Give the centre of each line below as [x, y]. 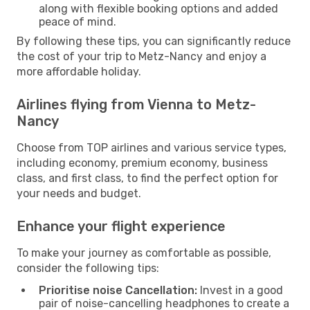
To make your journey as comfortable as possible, [144, 253]
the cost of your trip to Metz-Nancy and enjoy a [142, 56]
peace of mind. [77, 21]
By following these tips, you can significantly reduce [154, 41]
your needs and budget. [79, 193]
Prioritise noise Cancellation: [118, 290]
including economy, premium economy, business [142, 163]
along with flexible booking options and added [158, 8]
